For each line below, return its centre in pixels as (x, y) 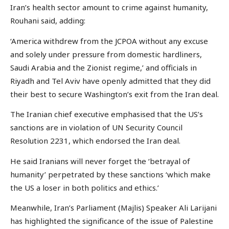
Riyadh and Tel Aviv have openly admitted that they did (110, 81)
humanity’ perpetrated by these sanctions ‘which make (110, 174)
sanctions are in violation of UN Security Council (96, 128)
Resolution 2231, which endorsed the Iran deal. (95, 141)
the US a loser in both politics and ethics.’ (85, 187)
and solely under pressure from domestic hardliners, (106, 54)
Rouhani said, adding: (48, 21)
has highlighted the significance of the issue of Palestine (112, 221)
